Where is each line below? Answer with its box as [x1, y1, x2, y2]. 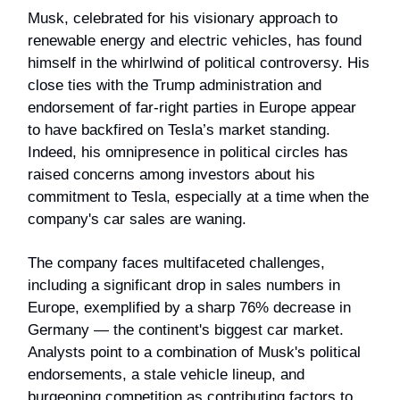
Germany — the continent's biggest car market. [28, 321, 344, 338]
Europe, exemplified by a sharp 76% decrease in [28, 298, 351, 316]
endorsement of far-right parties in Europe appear [28, 98, 356, 116]
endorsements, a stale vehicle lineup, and [28, 365, 304, 383]
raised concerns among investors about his [28, 165, 315, 183]
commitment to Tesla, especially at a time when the [28, 187, 369, 205]
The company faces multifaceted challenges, [28, 254, 325, 271]
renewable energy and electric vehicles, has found [28, 31, 362, 49]
